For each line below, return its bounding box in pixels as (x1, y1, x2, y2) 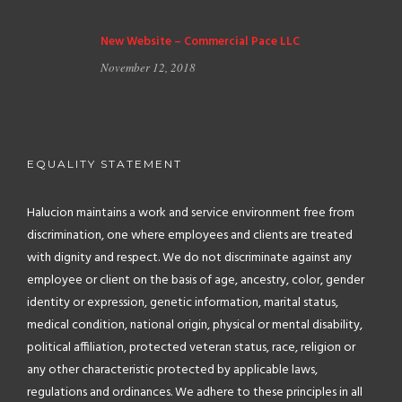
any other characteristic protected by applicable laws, (27, 360, 318, 380)
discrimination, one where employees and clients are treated (27, 225, 353, 246)
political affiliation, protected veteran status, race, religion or (27, 337, 355, 358)
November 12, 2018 (100, 59, 196, 75)
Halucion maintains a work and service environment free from (27, 203, 354, 223)
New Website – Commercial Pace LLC (100, 32, 300, 51)
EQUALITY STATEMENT (27, 157, 182, 170)
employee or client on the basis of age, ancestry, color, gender (27, 270, 364, 291)
